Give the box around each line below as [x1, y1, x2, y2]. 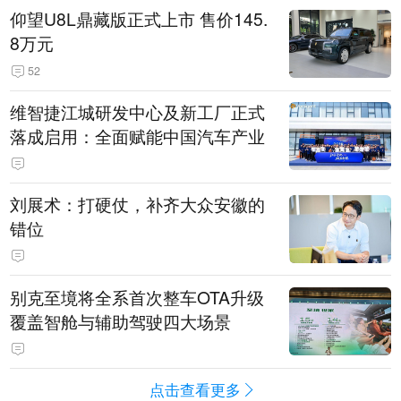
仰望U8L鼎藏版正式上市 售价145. [10, 6, 269, 32]
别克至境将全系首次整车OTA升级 [10, 284, 265, 310]
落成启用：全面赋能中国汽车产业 [10, 123, 266, 149]
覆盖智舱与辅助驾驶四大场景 [10, 308, 232, 334]
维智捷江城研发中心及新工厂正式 [10, 98, 266, 124]
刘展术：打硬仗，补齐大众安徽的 [10, 192, 266, 218]
